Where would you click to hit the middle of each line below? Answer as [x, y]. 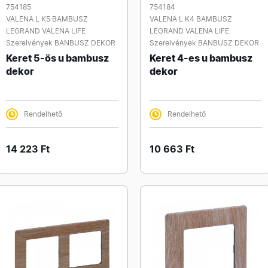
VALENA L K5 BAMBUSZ [47, 19]
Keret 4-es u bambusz [201, 58]
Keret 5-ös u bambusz [57, 58]
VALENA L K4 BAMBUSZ [191, 19]
